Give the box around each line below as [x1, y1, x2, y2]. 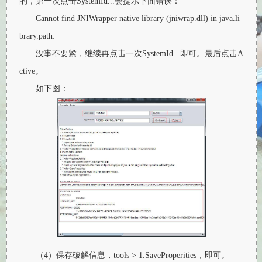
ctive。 [19, 66, 44, 75]
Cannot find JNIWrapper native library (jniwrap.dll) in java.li [36, 13, 240, 23]
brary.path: [19, 31, 56, 40]
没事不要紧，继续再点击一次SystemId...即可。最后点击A [36, 49, 244, 58]
